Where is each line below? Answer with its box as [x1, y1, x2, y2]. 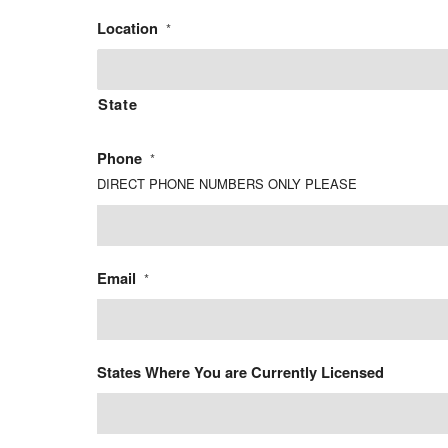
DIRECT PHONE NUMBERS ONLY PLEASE [97, 173, 357, 193]
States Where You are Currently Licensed [97, 360, 384, 383]
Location [97, 16, 158, 39]
